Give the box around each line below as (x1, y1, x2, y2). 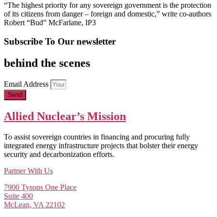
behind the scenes (4, 57, 90, 70)
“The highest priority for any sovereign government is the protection (4, 1, 211, 10)
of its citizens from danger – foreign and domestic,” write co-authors (4, 10, 211, 18)
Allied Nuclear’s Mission (4, 109, 126, 123)
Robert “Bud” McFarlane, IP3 (4, 18, 96, 27)
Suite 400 (4, 191, 33, 200)
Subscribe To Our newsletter (4, 36, 116, 47)
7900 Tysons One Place (4, 183, 77, 191)
